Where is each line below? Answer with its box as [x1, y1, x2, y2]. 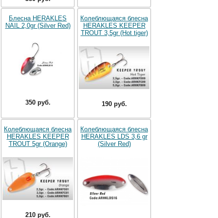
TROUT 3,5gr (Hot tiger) [80, 29, 148, 36]
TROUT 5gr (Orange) [8, 140, 67, 147]
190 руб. [101, 100, 127, 108]
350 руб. [25, 98, 51, 106]
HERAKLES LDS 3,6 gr [81, 132, 147, 140]
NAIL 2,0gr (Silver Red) [5, 21, 71, 29]
